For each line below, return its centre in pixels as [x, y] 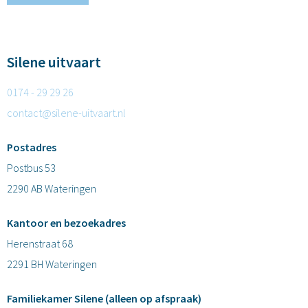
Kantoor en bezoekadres [66, 222]
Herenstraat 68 [40, 243]
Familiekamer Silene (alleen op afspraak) [104, 298]
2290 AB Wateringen [52, 188]
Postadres [32, 147]
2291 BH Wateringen [52, 264]
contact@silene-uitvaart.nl [66, 112]
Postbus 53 [31, 167]
